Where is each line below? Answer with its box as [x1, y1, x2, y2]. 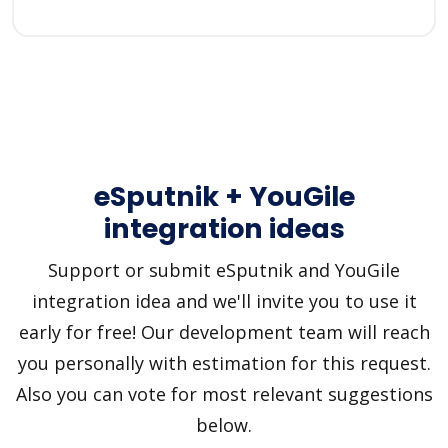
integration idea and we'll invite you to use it [31, 288, 417, 313]
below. [196, 412, 252, 437]
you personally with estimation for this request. [17, 350, 431, 375]
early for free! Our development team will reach [18, 319, 430, 344]
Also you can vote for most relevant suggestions [15, 381, 433, 406]
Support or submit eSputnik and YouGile [48, 257, 400, 282]
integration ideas [103, 209, 345, 247]
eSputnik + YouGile [93, 177, 355, 215]
